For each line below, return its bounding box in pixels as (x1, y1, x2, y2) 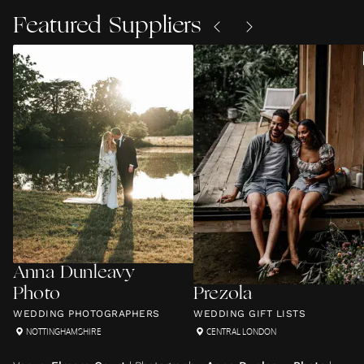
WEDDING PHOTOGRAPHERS (13, 308, 160, 319)
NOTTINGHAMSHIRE (26, 327, 102, 336)
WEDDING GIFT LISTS (193, 308, 305, 319)
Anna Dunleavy (13, 264, 136, 283)
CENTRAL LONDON (206, 327, 276, 336)
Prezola (193, 285, 253, 304)
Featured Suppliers (13, 15, 201, 38)
